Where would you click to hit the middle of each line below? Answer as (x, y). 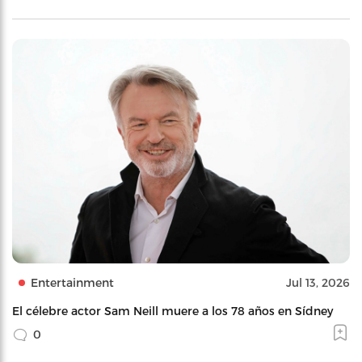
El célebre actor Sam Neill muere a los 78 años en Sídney (173, 311)
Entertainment (72, 283)
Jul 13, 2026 (318, 283)
